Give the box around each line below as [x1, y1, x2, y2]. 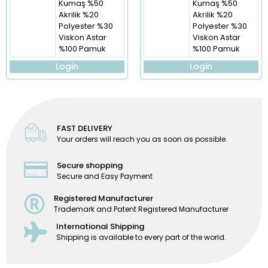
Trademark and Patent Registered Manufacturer [54, 203, 229, 214]
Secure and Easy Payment [57, 171, 153, 182]
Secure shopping [57, 160, 123, 172]
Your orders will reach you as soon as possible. [57, 134, 228, 145]
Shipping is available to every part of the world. [56, 232, 226, 242]
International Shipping [56, 220, 144, 232]
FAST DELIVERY [57, 123, 113, 135]
